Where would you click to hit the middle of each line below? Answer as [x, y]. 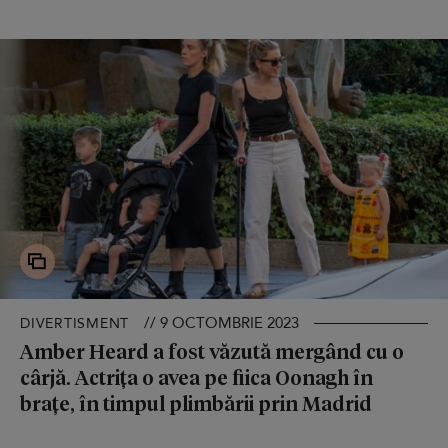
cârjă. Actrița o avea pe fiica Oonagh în [196, 376]
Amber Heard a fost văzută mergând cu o [212, 350]
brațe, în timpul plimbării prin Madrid [196, 402]
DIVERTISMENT [74, 323]
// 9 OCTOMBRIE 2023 [221, 322]
